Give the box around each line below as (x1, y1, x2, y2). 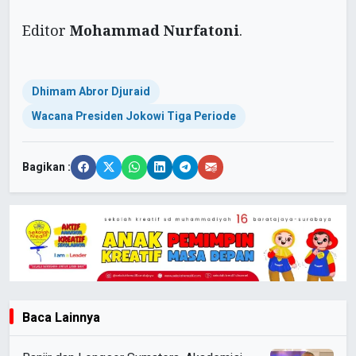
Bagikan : (22, 158, 71, 176)
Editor (22, 20, 70, 40)
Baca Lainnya (22, 308, 100, 328)
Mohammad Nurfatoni (70, 20, 239, 40)
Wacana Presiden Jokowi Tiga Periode (32, 107, 236, 125)
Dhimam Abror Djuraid (32, 83, 150, 100)
